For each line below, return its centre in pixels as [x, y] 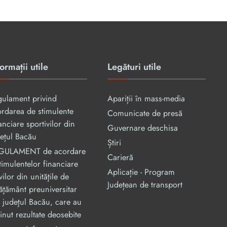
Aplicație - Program [141, 172]
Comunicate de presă [145, 113]
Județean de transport [145, 185]
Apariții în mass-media [146, 99]
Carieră [120, 158]
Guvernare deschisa [143, 128]
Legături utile [134, 67]
